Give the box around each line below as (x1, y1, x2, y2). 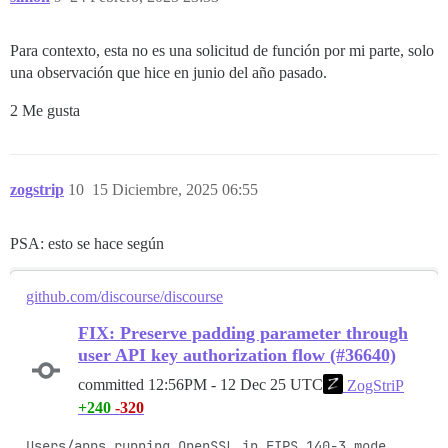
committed (78, 376, 148, 394)
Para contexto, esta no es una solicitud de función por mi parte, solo (10, 41, 434, 59)
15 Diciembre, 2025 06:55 (92, 180, 258, 198)
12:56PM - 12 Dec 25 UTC (148, 376, 323, 394)
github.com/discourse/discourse (26, 287, 223, 305)
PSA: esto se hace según (10, 234, 164, 252)
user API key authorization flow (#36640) (78, 344, 396, 365)
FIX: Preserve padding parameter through (78, 322, 408, 343)
